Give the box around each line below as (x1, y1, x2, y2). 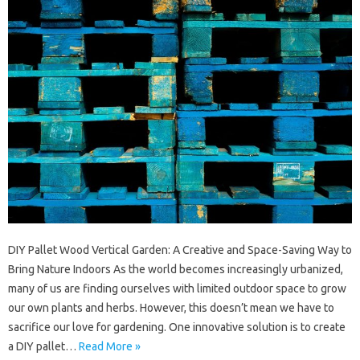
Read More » (79, 340, 141, 354)
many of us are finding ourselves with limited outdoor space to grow (8, 282, 346, 296)
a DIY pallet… (8, 340, 79, 354)
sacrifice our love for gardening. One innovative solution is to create (8, 321, 346, 334)
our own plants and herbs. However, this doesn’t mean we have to (8, 301, 334, 315)
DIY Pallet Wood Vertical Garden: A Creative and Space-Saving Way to (8, 243, 352, 257)
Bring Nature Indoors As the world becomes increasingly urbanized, (8, 263, 343, 276)
